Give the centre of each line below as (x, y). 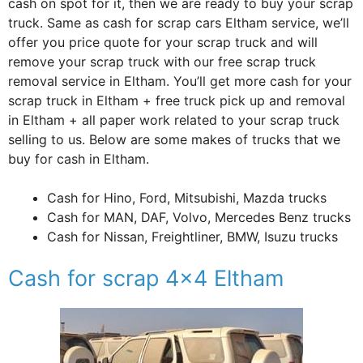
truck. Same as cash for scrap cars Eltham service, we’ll (179, 22)
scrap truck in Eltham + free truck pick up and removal (177, 100)
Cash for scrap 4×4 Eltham (146, 278)
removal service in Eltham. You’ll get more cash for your (180, 81)
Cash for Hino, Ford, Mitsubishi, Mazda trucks (187, 197)
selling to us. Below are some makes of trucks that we (174, 139)
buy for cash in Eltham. (79, 158)
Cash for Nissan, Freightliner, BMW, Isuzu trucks (192, 236)
